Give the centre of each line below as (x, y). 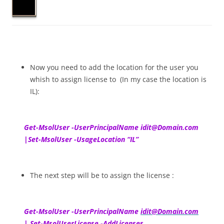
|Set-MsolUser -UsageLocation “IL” (81, 139)
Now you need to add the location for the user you (114, 67)
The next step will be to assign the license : (102, 175)
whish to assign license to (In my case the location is (118, 79)
